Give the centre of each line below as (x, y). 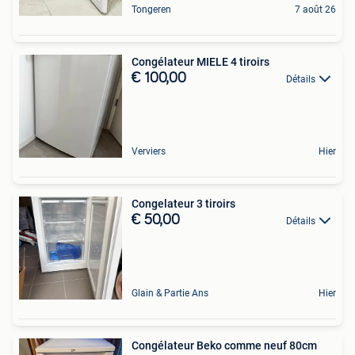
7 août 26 (315, 10)
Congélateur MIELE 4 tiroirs (200, 62)
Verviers (149, 151)
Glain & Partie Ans (170, 293)
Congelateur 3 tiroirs (183, 204)
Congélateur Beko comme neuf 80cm (224, 345)
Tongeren (151, 10)
